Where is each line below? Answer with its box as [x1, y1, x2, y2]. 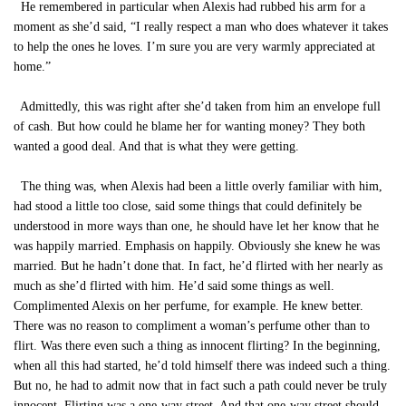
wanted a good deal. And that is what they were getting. [14, 140, 299, 153]
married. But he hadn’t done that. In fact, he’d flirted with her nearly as [14, 259, 382, 273]
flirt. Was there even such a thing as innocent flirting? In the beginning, [14, 339, 381, 353]
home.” [14, 60, 51, 73]
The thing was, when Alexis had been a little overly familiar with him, [14, 179, 382, 193]
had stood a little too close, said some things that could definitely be [14, 199, 362, 213]
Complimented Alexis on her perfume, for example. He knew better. [14, 299, 363, 313]
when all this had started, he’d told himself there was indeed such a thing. [14, 359, 391, 372]
